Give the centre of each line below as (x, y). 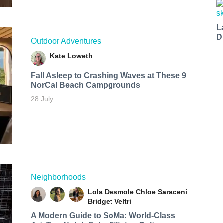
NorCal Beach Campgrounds (85, 85)
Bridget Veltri (109, 201)
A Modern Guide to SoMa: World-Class (103, 216)
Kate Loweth (71, 56)
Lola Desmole (111, 192)
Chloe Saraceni (161, 192)
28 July (42, 98)
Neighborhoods (58, 177)
